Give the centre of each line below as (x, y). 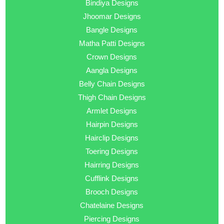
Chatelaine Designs (112, 205)
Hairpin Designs (112, 124)
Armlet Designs (112, 111)
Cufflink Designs (112, 178)
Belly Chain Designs (112, 84)
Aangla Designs (112, 70)
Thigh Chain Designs (112, 97)
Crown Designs (112, 57)
